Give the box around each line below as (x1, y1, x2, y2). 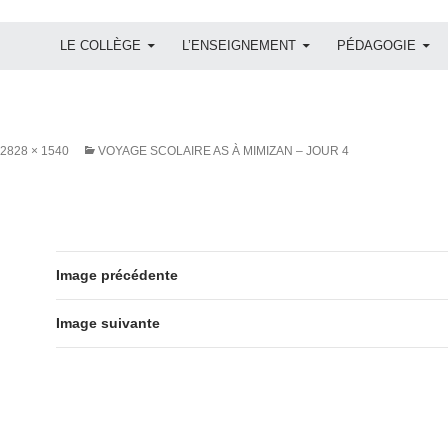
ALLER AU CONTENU (59, 22, 168, 35)
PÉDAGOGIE (337, 37, 416, 53)
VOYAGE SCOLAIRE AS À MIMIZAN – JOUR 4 (98, 143, 349, 158)
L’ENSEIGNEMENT (182, 37, 296, 53)
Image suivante (56, 314, 160, 331)
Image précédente (56, 266, 178, 283)
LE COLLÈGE (60, 37, 141, 53)
